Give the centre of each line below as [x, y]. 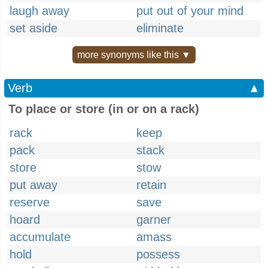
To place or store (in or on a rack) [104, 109]
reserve [30, 202]
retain [151, 185]
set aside [33, 28]
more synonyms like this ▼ [134, 55]
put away [33, 185]
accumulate [40, 237]
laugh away [39, 11]
